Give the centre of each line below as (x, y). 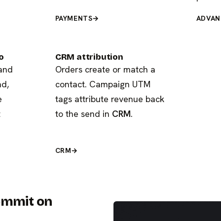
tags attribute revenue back (110, 99)
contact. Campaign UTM (103, 84)
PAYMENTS (74, 18)
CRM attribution (89, 57)
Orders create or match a (105, 69)
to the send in (83, 113)
